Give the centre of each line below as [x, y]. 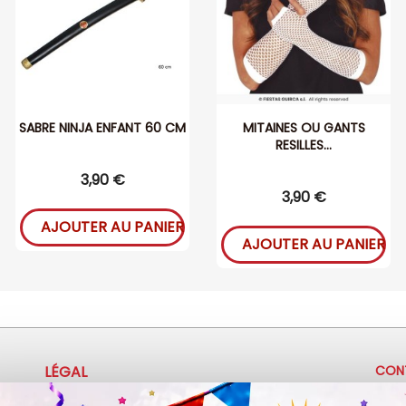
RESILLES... [304, 145]
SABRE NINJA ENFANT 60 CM [102, 128]
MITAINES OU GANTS [304, 128]
